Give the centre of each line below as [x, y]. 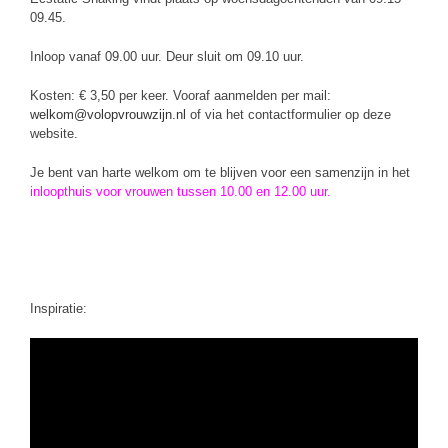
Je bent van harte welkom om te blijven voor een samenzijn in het [220, 172]
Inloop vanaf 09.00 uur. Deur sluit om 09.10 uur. [167, 56]
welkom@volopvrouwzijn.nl [108, 114]
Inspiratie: [58, 308]
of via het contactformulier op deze [288, 114]
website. [54, 133]
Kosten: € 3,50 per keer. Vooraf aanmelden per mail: [180, 95]
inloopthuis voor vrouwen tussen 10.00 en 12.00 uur [178, 191]
